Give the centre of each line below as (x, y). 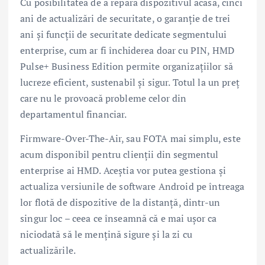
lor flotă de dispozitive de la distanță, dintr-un (120, 203)
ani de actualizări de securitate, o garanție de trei (125, 19)
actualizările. (48, 251)
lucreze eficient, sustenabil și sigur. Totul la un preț (130, 83)
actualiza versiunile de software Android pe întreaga (132, 187)
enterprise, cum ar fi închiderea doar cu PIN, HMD (127, 51)
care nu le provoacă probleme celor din (104, 98)
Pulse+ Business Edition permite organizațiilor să (127, 67)
